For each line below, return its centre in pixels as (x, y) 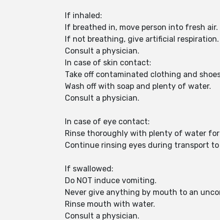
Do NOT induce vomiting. (112, 180)
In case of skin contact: (108, 63)
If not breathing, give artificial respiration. (142, 39)
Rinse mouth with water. (111, 204)
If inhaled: (83, 15)
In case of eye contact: (107, 122)
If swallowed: (89, 169)
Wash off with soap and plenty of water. (138, 86)
